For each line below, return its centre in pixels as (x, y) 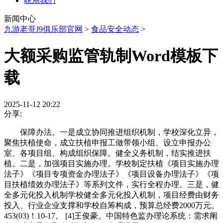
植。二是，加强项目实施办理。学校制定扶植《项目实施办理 (111, 163)
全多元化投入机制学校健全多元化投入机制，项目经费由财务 (111, 195)
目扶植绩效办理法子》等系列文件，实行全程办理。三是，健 (111, 184)
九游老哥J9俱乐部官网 (43, 29)
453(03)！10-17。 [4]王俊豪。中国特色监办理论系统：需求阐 (111, 216)
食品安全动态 (115, 29)
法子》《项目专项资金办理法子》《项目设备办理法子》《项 (111, 174)
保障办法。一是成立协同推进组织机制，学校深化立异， (111, 132)
